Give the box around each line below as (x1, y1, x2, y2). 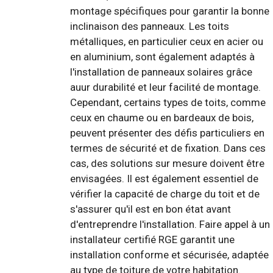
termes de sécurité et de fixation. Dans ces (70, 141, 266, 154)
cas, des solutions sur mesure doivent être (70, 157, 264, 169)
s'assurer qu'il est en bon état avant (70, 202, 231, 215)
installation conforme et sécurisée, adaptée (70, 248, 269, 261)
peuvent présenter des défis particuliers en (70, 126, 264, 139)
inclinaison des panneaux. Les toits (70, 19, 229, 32)
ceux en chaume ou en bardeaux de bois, (70, 111, 253, 124)
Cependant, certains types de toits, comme (70, 96, 266, 108)
